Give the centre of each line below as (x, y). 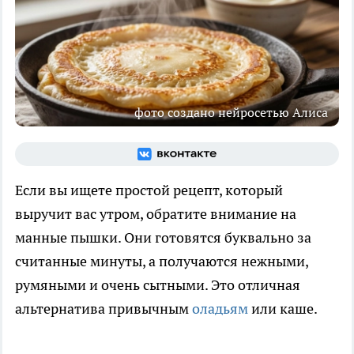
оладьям (220, 308)
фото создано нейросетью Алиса (231, 112)
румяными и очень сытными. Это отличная (158, 284)
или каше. (283, 308)
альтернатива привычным (104, 308)
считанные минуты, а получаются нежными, (162, 261)
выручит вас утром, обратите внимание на (156, 213)
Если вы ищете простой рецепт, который (149, 190)
